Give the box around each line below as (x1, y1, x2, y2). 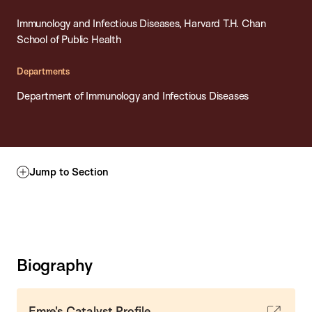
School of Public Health (17, 33, 121, 46)
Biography (17, 254, 93, 276)
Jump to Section (29, 165, 108, 178)
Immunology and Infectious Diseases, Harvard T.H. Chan (17, 17, 266, 30)
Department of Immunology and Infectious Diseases (17, 89, 249, 102)
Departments (17, 65, 70, 77)
